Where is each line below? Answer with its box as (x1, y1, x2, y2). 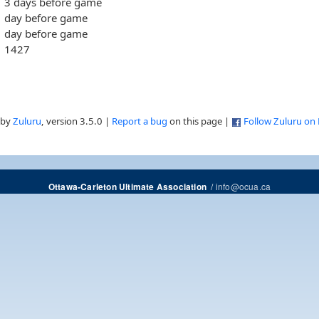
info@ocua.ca (215, 180, 271, 193)
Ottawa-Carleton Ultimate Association (48, 181, 206, 194)
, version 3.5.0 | (41, 115, 112, 128)
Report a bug (112, 115, 167, 128)
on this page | (167, 115, 231, 128)
